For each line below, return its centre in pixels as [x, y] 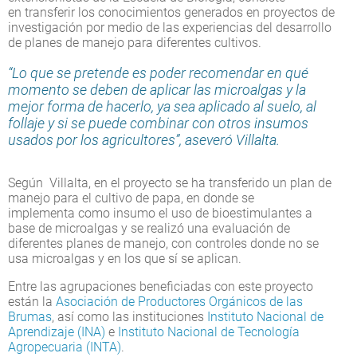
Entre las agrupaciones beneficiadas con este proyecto [161, 286]
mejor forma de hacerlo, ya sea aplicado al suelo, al [162, 106]
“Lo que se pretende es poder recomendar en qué [158, 73]
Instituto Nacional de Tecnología [209, 331]
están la [32, 301]
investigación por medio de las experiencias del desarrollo [170, 27]
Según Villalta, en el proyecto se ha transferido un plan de [170, 182]
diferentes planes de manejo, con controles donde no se [163, 243]
